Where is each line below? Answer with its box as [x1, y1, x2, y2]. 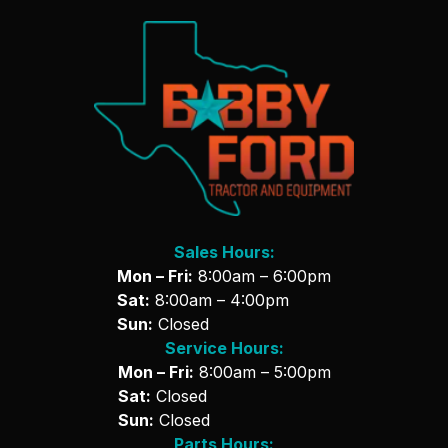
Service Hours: [164, 337, 284, 358]
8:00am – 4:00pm [150, 289, 289, 310]
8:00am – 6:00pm [193, 265, 331, 286]
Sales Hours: [173, 241, 275, 262]
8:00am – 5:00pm [193, 361, 331, 382]
